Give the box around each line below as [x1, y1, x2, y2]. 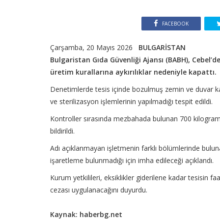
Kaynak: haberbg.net [50, 209, 122, 219]
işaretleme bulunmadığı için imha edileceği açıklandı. [50, 155, 214, 165]
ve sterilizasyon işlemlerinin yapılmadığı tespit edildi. [50, 96, 213, 106]
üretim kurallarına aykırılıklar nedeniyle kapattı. [50, 67, 217, 77]
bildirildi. [50, 126, 75, 136]
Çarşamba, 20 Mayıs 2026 [50, 42, 138, 52]
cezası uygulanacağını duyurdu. [50, 185, 147, 194]
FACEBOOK [162, 20, 189, 27]
